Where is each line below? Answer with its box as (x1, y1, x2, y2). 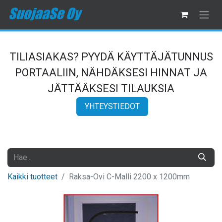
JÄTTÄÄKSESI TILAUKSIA (48, 82, 174, 95)
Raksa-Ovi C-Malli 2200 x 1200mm (69, 171, 190, 181)
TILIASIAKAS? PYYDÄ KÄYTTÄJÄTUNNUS (9, 50, 213, 63)
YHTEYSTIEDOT (84, 101, 140, 111)
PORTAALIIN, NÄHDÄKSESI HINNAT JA (15, 66, 207, 79)
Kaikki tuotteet (7, 171, 57, 181)
